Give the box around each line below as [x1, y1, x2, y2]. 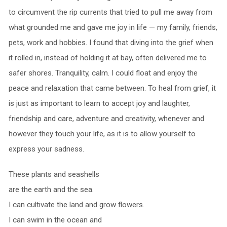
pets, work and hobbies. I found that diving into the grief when [8, 38, 213, 48]
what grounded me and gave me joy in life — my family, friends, [8, 23, 217, 32]
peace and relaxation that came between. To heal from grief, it [8, 84, 216, 93]
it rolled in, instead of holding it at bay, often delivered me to [8, 53, 207, 63]
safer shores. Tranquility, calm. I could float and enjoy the [8, 68, 198, 78]
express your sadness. [8, 144, 86, 154]
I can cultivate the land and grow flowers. [8, 200, 144, 210]
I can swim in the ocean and [8, 215, 102, 225]
